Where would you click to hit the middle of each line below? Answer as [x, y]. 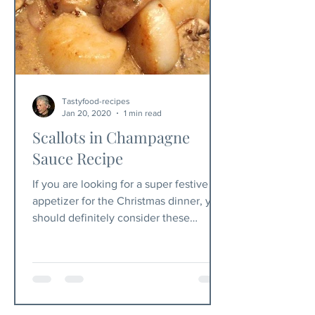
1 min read [143, 113]
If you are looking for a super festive [120, 184]
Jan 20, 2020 [86, 113]
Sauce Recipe [78, 158]
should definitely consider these [111, 218]
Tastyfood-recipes [96, 101]
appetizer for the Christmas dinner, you [128, 201]
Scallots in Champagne [111, 137]
